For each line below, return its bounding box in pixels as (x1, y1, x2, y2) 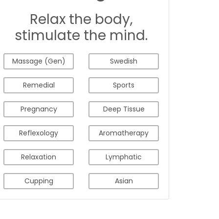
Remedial (22, 80, 55, 90)
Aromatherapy (99, 128, 149, 138)
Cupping (24, 176, 53, 186)
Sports (113, 80, 134, 90)
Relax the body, (29, 10, 133, 29)
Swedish (110, 56, 137, 66)
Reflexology (19, 128, 58, 138)
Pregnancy (20, 104, 57, 114)
